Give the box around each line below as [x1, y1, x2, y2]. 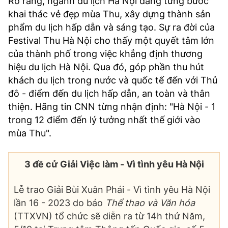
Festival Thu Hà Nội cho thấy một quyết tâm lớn [8, 35, 214, 46]
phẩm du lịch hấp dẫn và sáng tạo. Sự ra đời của [8, 22, 215, 33]
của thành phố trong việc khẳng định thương [8, 48, 203, 60]
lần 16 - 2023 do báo [14, 197, 105, 209]
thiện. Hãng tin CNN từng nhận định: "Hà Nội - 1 [8, 101, 215, 112]
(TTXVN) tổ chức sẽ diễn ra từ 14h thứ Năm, [14, 211, 205, 222]
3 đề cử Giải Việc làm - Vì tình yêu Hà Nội [24, 159, 204, 170]
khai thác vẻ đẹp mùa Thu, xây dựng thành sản [8, 9, 211, 20]
